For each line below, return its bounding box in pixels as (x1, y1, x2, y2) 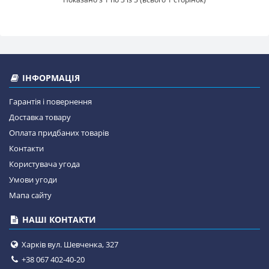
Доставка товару (9, 112, 71, 122)
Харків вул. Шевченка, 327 (20, 239, 118, 250)
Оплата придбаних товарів (9, 127, 109, 138)
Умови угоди (9, 174, 57, 185)
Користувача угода (9, 159, 80, 169)
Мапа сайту (9, 190, 52, 201)
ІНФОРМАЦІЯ (20, 72, 80, 83)
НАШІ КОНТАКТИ (20, 214, 96, 225)
